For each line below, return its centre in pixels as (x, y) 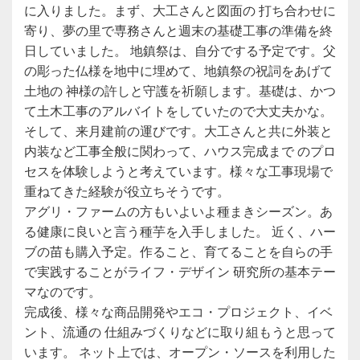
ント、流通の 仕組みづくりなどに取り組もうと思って (180, 331)
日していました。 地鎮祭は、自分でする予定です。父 (180, 50)
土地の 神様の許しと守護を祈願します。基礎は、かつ (180, 90)
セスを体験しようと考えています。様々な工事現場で (178, 170)
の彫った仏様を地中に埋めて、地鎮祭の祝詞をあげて (178, 70)
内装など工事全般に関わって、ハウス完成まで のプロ (180, 150)
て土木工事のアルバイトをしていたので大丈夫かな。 (178, 110)
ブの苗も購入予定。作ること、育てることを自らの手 (178, 251)
